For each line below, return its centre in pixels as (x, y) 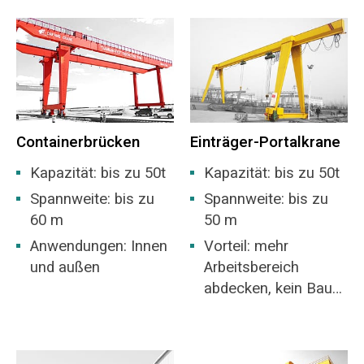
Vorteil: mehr (247, 247)
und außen (65, 268)
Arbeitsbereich (252, 268)
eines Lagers (247, 310)
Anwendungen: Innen (99, 247)
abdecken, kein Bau (269, 289)
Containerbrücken (78, 143)
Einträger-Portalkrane (265, 143)
